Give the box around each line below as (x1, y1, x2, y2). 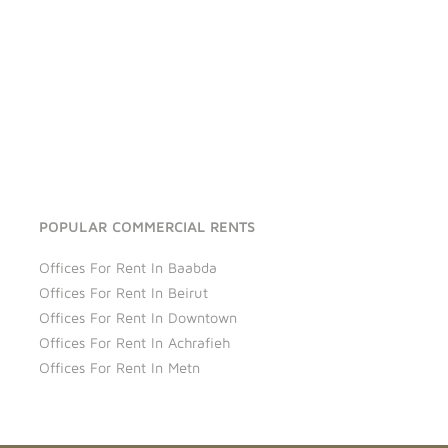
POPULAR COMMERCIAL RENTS (38, 218, 255, 236)
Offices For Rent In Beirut (38, 284, 208, 302)
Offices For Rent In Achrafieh (38, 334, 230, 352)
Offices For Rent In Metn (38, 359, 200, 377)
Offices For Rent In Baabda (38, 259, 217, 277)
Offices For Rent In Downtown (38, 309, 237, 327)
